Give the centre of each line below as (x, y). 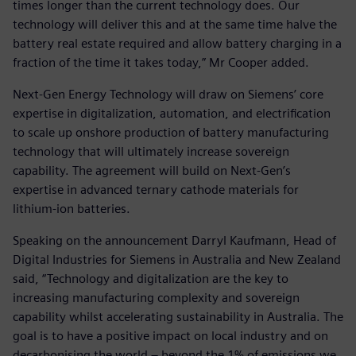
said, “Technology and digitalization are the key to (151, 279)
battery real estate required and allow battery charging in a (177, 44)
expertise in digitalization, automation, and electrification (172, 114)
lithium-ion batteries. (72, 209)
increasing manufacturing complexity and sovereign (156, 298)
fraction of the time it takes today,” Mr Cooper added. (161, 63)
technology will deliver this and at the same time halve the (175, 25)
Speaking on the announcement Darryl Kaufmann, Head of (174, 241)
